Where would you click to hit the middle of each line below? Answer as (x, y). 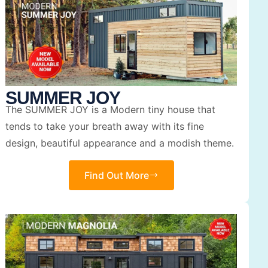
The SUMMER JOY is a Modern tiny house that (111, 110)
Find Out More (116, 175)
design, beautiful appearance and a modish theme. (120, 143)
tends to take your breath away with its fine (105, 127)
